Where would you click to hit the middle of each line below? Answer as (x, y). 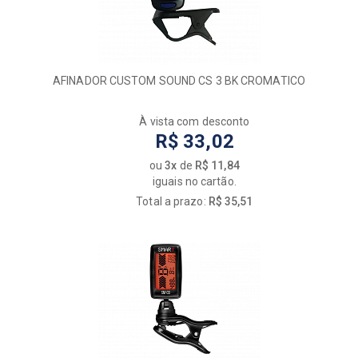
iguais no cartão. (195, 182)
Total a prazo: (172, 202)
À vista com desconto (195, 122)
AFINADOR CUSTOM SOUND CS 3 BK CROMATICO (179, 81)
